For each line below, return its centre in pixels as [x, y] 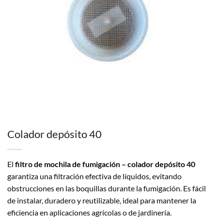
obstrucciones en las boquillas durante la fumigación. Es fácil [107, 188]
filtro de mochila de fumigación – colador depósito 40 [105, 164]
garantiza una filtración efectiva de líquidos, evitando [94, 176]
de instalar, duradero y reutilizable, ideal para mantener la [102, 201]
